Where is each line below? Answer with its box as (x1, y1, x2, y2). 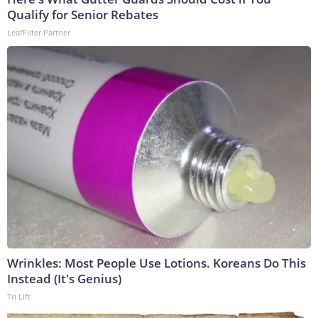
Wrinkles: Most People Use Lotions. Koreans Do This (7, 255, 306, 272)
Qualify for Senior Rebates (7, 6, 158, 23)
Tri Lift (7, 291, 31, 302)
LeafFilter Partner (7, 27, 70, 38)
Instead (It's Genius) (7, 270, 121, 287)
